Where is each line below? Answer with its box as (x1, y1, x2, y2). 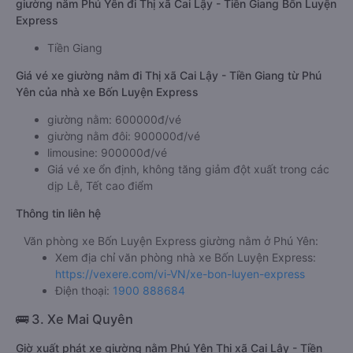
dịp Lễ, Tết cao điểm (47, 179, 153, 192)
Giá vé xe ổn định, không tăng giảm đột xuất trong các (47, 162, 329, 176)
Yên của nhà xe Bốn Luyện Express (16, 85, 199, 98)
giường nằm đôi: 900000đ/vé (47, 129, 200, 143)
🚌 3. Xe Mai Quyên (16, 311, 133, 327)
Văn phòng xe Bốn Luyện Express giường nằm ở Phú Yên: (24, 234, 318, 247)
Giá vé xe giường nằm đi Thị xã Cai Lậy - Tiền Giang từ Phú (16, 69, 321, 82)
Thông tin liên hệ (16, 206, 101, 220)
